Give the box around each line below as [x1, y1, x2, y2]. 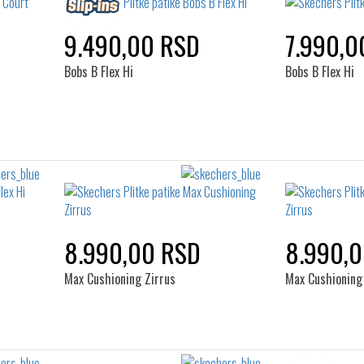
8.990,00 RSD [63, 233, 201, 271]
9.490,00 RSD [63, 26, 200, 64]
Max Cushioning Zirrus [63, 269, 175, 288]
